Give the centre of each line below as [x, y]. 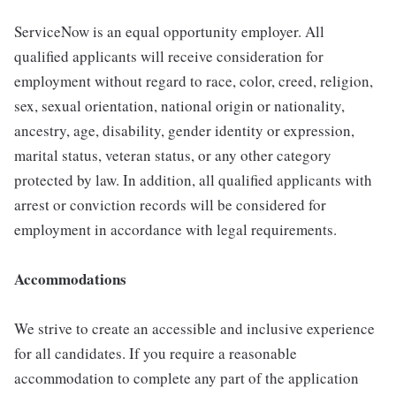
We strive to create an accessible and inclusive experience [194, 329]
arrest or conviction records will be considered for [170, 205]
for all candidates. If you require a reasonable [156, 354]
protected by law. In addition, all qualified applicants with [193, 180]
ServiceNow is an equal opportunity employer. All [169, 32]
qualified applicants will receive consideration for [169, 57]
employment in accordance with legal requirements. [175, 230]
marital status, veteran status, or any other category [173, 156]
